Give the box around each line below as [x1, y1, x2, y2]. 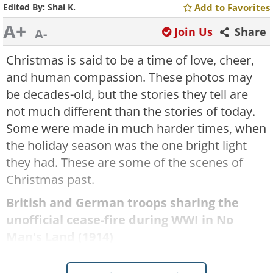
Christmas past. [6, 171, 94, 188]
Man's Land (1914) [6, 229, 113, 245]
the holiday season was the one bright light [6, 137, 247, 154]
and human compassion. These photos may [6, 69, 252, 85]
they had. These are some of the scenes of [6, 154, 243, 171]
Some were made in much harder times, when [6, 120, 266, 136]
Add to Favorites [194, 1, 270, 13]
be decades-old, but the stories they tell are [6, 86, 248, 102]
